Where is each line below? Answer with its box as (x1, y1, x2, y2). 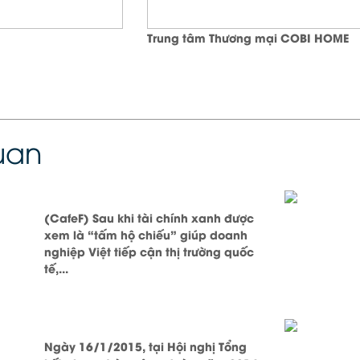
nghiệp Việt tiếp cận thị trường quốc (44, 243, 255, 260)
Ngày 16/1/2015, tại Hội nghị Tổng (44, 337, 247, 354)
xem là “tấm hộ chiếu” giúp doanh (44, 226, 248, 243)
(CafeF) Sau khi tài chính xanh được (44, 209, 255, 226)
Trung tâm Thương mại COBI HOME (147, 29, 350, 46)
